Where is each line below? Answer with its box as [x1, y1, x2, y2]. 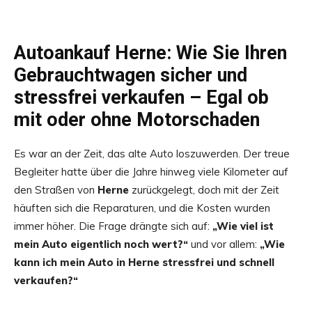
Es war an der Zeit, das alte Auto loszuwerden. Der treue [14, 147, 290, 161]
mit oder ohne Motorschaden [14, 109, 260, 132]
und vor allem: [188, 237, 260, 251]
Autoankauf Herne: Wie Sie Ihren [14, 42, 287, 65]
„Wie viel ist [212, 219, 274, 233]
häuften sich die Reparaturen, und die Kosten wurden [14, 201, 270, 215]
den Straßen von [14, 183, 97, 197]
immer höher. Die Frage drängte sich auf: [14, 219, 212, 233]
